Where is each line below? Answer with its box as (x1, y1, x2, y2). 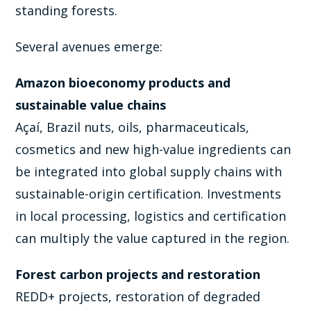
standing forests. (15, 2, 118, 19)
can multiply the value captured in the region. (15, 230, 290, 247)
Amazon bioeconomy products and (15, 74, 231, 92)
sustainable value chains (15, 96, 167, 114)
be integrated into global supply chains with (15, 163, 283, 180)
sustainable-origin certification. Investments (15, 185, 282, 203)
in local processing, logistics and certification (15, 208, 287, 225)
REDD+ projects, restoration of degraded (15, 288, 261, 305)
